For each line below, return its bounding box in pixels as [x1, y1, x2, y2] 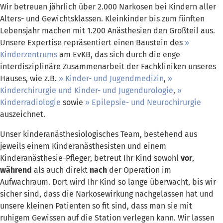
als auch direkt [32, 169, 90, 179]
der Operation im [107, 169, 171, 179]
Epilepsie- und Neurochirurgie [92, 101, 201, 111]
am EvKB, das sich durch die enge [57, 53, 180, 63]
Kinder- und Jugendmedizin [65, 77, 164, 87]
